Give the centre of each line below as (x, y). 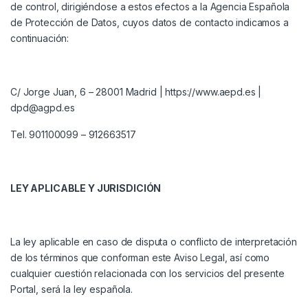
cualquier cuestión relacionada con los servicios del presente (147, 274)
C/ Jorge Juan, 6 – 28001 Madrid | (88, 92)
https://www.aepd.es (210, 92)
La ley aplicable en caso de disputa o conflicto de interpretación (154, 242)
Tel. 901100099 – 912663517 (73, 135)
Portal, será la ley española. (71, 289)
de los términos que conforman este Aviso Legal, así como (140, 258)
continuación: (41, 38)
